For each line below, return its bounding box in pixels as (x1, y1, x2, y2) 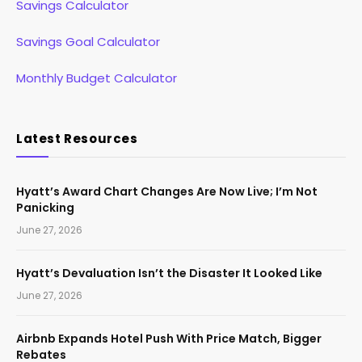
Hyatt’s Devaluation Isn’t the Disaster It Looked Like (16, 264, 322, 281)
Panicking (16, 199, 74, 216)
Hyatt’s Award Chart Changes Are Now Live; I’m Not (16, 183, 318, 200)
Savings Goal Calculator (16, 32, 160, 50)
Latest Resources (16, 129, 138, 147)
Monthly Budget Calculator (16, 69, 177, 86)
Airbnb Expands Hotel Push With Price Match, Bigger (16, 330, 322, 347)
